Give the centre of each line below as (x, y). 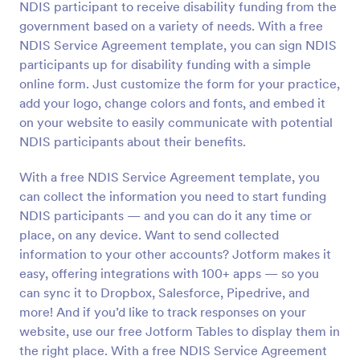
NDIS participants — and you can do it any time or (166, 215)
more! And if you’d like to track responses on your (163, 312)
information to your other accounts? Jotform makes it (175, 254)
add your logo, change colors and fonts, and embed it (172, 103)
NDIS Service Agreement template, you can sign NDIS (178, 45)
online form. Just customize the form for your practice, (180, 84)
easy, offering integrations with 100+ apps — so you (169, 273)
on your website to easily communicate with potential (176, 122)
